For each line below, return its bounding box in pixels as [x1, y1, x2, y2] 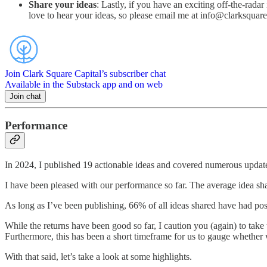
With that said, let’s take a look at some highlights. [5, 252, 192, 262]
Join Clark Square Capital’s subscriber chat [5, 68, 166, 79]
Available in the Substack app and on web [5, 79, 163, 89]
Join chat [10, 91, 41, 101]
